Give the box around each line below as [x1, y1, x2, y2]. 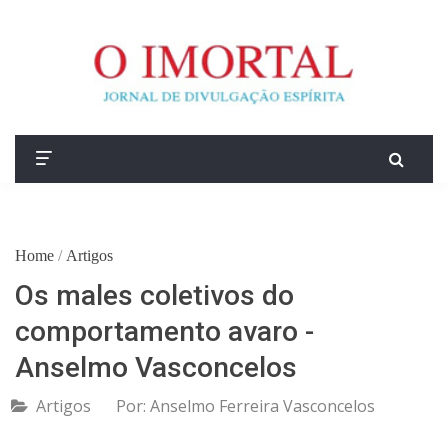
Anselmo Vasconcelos [15, 351, 297, 385]
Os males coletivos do [15, 279, 294, 313]
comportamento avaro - [15, 315, 314, 349]
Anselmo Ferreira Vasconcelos [150, 395, 375, 418]
